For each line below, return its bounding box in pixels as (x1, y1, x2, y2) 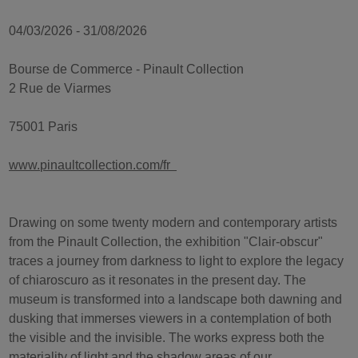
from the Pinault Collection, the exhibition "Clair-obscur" (9, 234, 324, 249)
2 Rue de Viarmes (9, 81, 115, 95)
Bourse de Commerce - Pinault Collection (9, 62, 248, 76)
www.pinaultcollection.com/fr (9, 157, 177, 172)
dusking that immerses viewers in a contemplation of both (9, 311, 332, 325)
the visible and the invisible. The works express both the (9, 330, 325, 344)
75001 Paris (9, 119, 78, 133)
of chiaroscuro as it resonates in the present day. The (9, 272, 307, 287)
